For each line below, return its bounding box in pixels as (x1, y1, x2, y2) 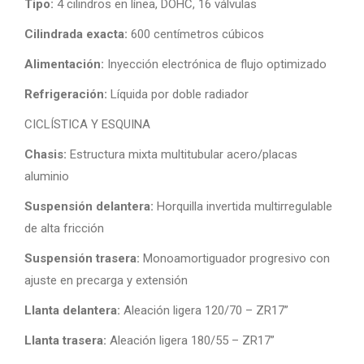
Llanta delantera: (24, 303, 120, 318)
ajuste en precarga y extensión (24, 273, 188, 288)
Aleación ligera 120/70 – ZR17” (120, 303, 288, 318)
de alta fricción (24, 221, 104, 236)
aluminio (24, 169, 69, 184)
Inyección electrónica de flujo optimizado (104, 57, 327, 72)
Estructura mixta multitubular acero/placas (67, 147, 297, 162)
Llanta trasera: (24, 333, 106, 349)
